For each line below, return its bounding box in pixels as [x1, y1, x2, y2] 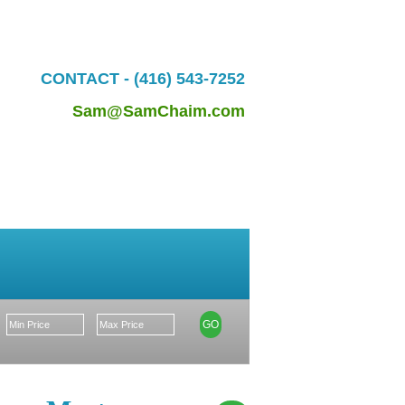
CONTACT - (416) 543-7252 [41, 69, 250, 88]
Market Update [33, 255, 146, 273]
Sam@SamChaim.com [72, 101, 245, 120]
